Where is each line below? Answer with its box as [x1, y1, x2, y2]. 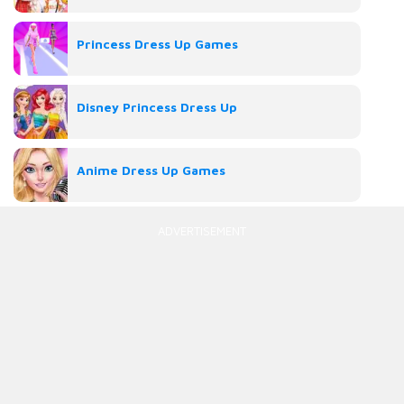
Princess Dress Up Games [77, 36, 238, 52]
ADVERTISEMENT [158, 224, 246, 239]
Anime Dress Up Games [77, 162, 225, 179]
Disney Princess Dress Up [77, 99, 237, 115]
